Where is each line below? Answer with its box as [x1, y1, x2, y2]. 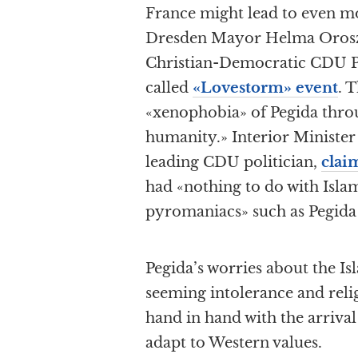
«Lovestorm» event [193, 79, 338, 97]
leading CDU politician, [145, 153, 321, 172]
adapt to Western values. [145, 334, 322, 352]
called [145, 79, 193, 97]
